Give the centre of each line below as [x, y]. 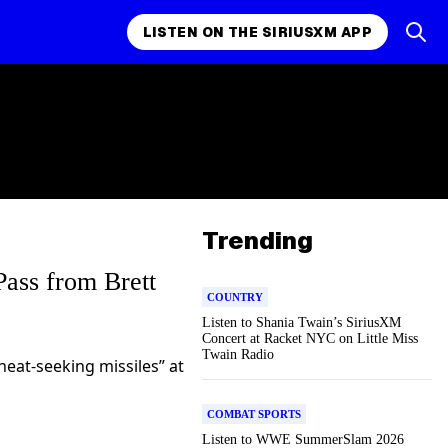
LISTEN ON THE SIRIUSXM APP [257, 32]
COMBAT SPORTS [254, 414]
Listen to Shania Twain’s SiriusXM [301, 322]
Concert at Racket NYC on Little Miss [310, 338]
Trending [257, 240]
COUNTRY [235, 297]
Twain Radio [238, 354]
